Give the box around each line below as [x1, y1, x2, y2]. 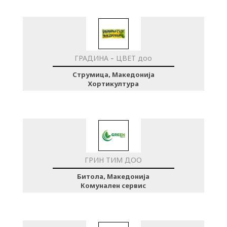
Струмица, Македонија [72, 70, 155, 79]
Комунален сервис [81, 181, 146, 190]
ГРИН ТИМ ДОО [85, 155, 142, 165]
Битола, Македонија [77, 172, 150, 180]
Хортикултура [88, 79, 139, 88]
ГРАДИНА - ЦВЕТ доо [74, 53, 153, 63]
